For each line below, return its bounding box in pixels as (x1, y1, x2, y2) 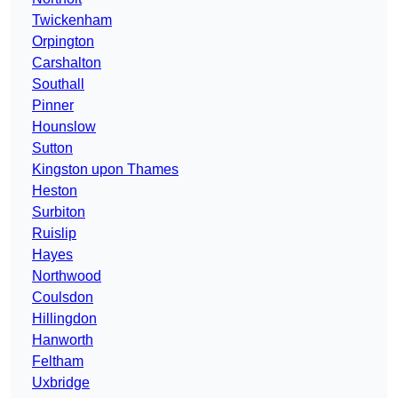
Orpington (32, 34, 94, 50)
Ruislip (32, 226, 76, 242)
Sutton (32, 140, 73, 156)
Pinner (32, 98, 74, 114)
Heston (32, 183, 77, 199)
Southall (32, 76, 84, 92)
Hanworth (32, 332, 93, 348)
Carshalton (32, 55, 101, 71)
